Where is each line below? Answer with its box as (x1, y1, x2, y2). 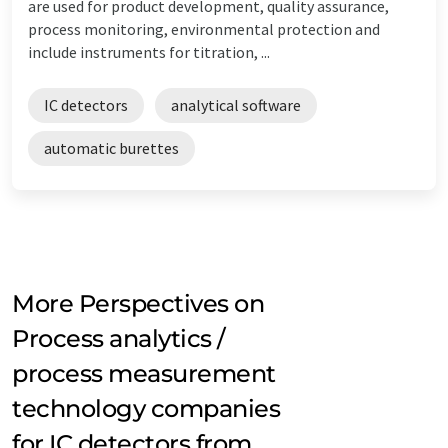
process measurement (12, 358, 276, 388)
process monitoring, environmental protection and (28, 18, 380, 39)
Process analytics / (12, 323, 225, 353)
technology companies (12, 393, 281, 423)
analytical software (171, 94, 301, 115)
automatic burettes (44, 137, 179, 158)
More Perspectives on (12, 288, 265, 318)
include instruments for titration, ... (28, 41, 270, 62)
